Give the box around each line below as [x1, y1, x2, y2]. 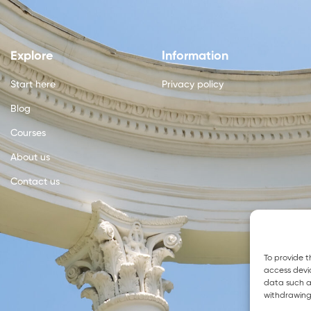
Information [162, 50, 229, 62]
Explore [10, 50, 53, 62]
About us [10, 153, 50, 162]
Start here [10, 80, 56, 90]
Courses [10, 128, 46, 138]
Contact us [10, 177, 60, 187]
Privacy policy [162, 80, 224, 90]
